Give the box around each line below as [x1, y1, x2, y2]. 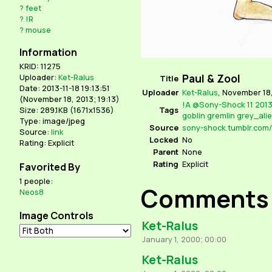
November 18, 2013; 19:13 [23, 93, 116, 105]
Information [19, 46, 77, 59]
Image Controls [19, 209, 93, 223]
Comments [141, 182, 269, 215]
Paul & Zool [182, 70, 240, 86]
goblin [182, 109, 205, 121]
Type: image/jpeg [19, 115, 85, 127]
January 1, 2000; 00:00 [142, 234, 226, 245]
